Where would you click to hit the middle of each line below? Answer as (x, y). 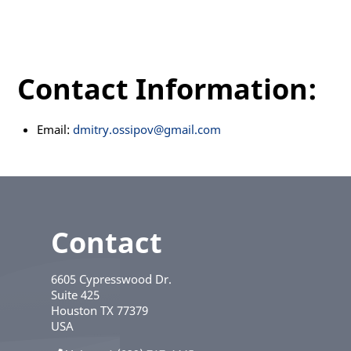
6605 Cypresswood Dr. (111, 279)
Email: (55, 129)
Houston (74, 310)
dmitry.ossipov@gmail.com (147, 129)
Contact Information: (168, 89)
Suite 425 (75, 295)
